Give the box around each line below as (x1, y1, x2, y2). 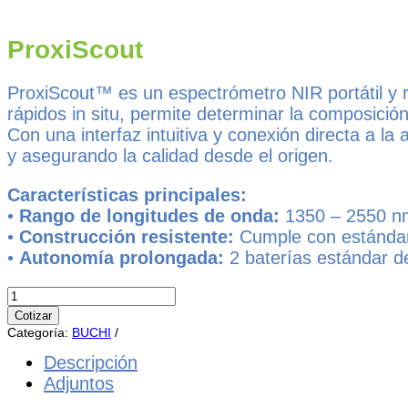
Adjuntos (44, 372, 114, 393)
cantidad (6, 300, 56, 315)
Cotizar (15, 308, 52, 322)
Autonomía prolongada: (19, 247, 224, 268)
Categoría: (7, 324, 72, 340)
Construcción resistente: (19, 226, 234, 247)
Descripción (44, 352, 138, 372)
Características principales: (7, 184, 247, 205)
